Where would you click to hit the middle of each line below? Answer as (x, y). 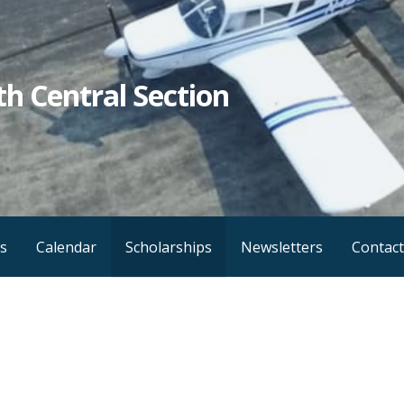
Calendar (66, 248)
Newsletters (282, 248)
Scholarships (169, 248)
